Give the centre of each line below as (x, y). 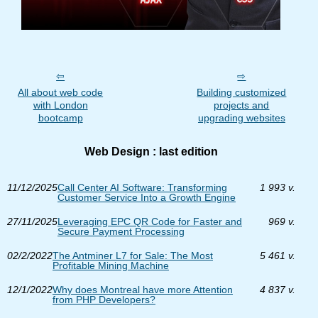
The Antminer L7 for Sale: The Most (133, 256)
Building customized (242, 92)
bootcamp (60, 118)
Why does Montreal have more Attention (143, 290)
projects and (242, 105)
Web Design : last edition (151, 152)
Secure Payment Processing (121, 231)
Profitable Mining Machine (111, 265)
